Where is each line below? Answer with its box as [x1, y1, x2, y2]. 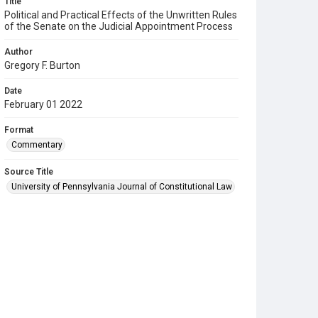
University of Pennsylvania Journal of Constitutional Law [11, 182, 232, 192]
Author [4, 47, 33, 57]
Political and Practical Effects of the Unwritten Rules [4, 9, 237, 21]
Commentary [11, 140, 62, 150]
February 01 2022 [4, 99, 82, 110]
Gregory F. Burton [4, 60, 80, 71]
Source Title [4, 167, 53, 177]
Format [4, 125, 33, 135]
